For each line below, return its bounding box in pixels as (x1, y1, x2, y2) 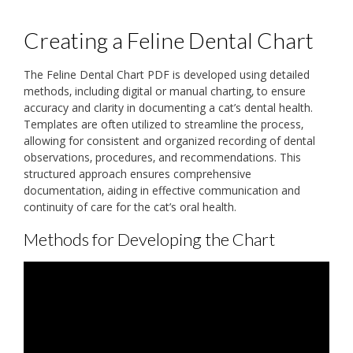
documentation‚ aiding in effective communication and (24, 182, 300, 198)
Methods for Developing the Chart (24, 228, 275, 250)
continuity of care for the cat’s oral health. (24, 199, 236, 214)
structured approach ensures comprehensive (24, 165, 251, 181)
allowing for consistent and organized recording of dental (24, 132, 315, 148)
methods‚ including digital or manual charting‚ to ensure (24, 83, 306, 98)
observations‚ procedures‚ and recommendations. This (24, 149, 301, 165)
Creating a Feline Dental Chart (24, 27, 314, 54)
